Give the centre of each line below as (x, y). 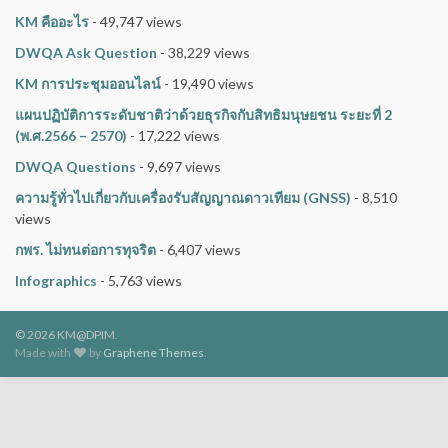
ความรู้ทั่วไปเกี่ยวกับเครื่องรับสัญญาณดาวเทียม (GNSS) (183, 198)
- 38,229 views (203, 53)
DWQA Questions (75, 167)
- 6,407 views (198, 250)
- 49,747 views (135, 22)
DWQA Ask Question (86, 53)
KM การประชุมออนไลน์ (88, 84)
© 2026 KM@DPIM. (66, 335)
